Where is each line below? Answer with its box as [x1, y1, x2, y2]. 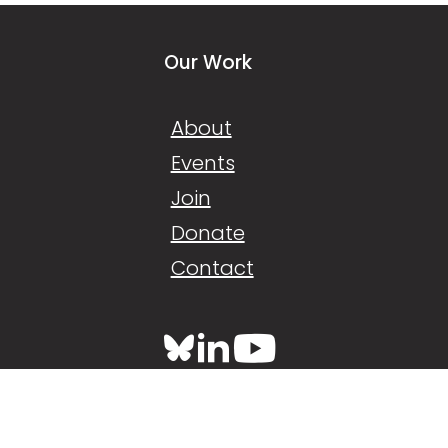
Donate [170, 219, 245, 247]
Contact [170, 254, 254, 282]
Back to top [163, 391, 269, 416]
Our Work [163, 49, 252, 76]
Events [170, 149, 235, 177]
